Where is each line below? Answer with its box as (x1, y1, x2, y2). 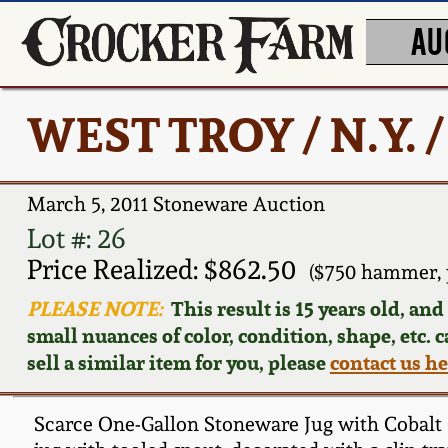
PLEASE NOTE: (26, 294, 163, 322)
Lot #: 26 (26, 222, 126, 254)
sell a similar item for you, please (26, 348, 330, 376)
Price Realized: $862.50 (26, 253, 296, 285)
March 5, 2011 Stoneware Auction (26, 192, 325, 217)
